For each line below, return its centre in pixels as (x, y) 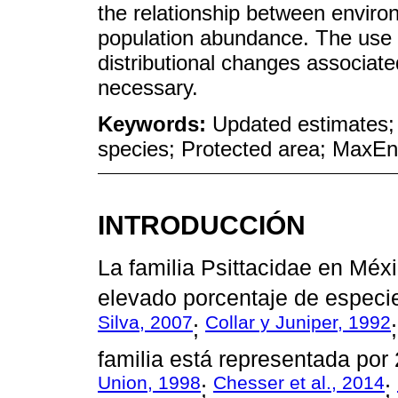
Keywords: (155, 124)
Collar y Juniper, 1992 (298, 322)
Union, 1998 (149, 383)
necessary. (148, 88)
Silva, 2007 (145, 322)
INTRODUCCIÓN (202, 224)
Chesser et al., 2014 (299, 383)
